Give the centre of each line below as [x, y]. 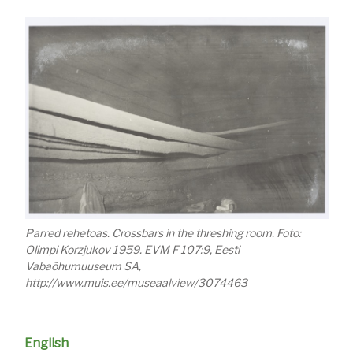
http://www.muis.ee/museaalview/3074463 [136, 282]
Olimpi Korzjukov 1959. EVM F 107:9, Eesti [132, 249]
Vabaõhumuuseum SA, [83, 266]
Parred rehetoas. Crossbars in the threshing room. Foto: [163, 232]
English [47, 343]
